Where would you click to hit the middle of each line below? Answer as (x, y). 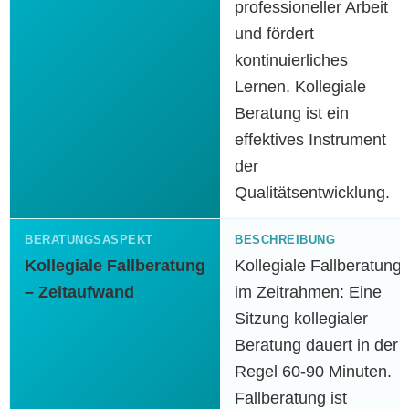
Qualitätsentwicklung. (312, 193)
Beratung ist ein (292, 113)
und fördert (274, 34)
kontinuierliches (291, 60)
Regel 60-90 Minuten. (313, 372)
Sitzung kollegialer (301, 319)
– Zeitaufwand (79, 292)
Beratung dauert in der (316, 345)
